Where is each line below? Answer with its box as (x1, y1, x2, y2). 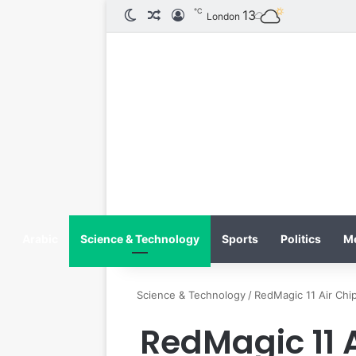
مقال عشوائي (75, 7, 149, 23)
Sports (221, 231, 258, 246)
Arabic (21, 231, 58, 246)
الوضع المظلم (52, 7, 126, 23)
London (207, 10, 241, 22)
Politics (280, 231, 321, 246)
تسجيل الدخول (95, 7, 173, 23)
